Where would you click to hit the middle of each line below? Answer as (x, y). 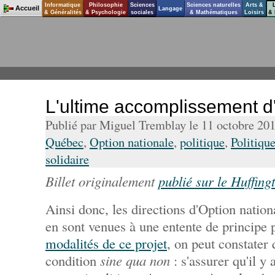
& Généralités (63, 12)
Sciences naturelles (213, 5)
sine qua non (137, 260)
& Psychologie (106, 12)
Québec (64, 142)
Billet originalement (102, 181)
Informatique (63, 5)
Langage (171, 9)
